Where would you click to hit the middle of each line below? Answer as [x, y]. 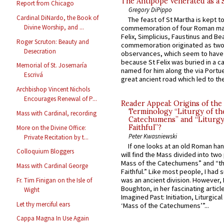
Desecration [40, 51]
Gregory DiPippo [150, 9]
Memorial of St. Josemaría [52, 65]
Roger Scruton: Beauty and [53, 41]
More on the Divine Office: [51, 127]
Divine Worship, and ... [54, 27]
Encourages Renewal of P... [61, 99]
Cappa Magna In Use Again [53, 218]
